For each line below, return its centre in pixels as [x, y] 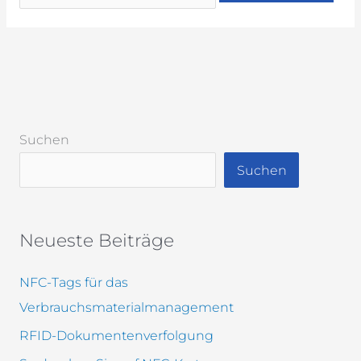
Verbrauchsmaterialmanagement [126, 307]
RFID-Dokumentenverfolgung [116, 335]
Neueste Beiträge [96, 240]
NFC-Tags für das [73, 282]
